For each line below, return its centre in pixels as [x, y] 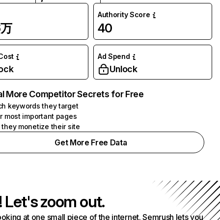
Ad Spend [114, 56]
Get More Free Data [91, 142]
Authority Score [124, 14]
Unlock [123, 69]
